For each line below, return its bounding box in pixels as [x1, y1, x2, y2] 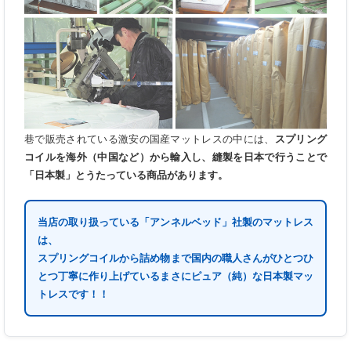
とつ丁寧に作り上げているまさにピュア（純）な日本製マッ [38, 268, 313, 283]
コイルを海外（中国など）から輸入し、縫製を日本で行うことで [24, 149, 327, 164]
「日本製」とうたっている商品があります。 [24, 167, 228, 182]
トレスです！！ [38, 286, 109, 301]
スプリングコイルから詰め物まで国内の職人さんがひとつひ [38, 250, 313, 265]
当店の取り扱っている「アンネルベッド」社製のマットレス [38, 214, 313, 229]
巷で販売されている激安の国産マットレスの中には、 [24, 130, 275, 146]
